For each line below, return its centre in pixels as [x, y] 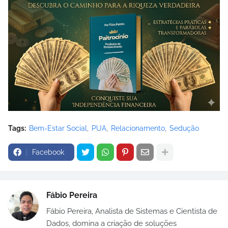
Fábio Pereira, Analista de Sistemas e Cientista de [132, 211]
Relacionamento [138, 129]
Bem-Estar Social [58, 129]
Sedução [184, 129]
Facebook [48, 152]
